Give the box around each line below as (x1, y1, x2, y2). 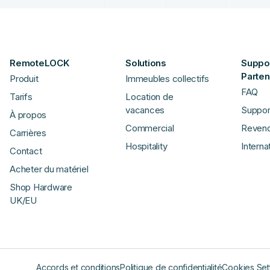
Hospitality (125, 140, 168, 152)
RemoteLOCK (10, 57, 69, 69)
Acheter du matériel (10, 163, 89, 175)
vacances (125, 104, 165, 116)
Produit (10, 73, 39, 84)
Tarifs (10, 91, 33, 102)
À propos (10, 109, 47, 121)
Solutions (125, 57, 166, 69)
